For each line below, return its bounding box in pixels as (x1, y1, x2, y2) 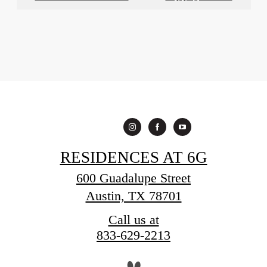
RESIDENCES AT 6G (60, 148, 207, 167)
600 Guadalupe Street (76, 170, 191, 186)
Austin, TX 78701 (85, 188, 182, 204)
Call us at (108, 212, 159, 228)
